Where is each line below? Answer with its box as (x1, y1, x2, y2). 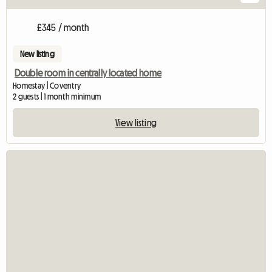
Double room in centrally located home (15, 67, 161, 78)
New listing (20, 49, 55, 58)
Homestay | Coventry (13, 81, 81, 90)
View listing (115, 117, 157, 127)
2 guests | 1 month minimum (13, 92, 101, 101)
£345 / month (37, 22, 89, 32)
